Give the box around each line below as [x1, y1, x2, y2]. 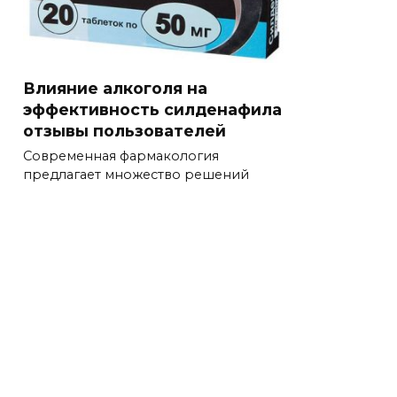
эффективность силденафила [23, 99, 282, 119]
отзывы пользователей [23, 121, 226, 140]
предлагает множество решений [23, 167, 249, 183]
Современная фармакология [23, 148, 219, 165]
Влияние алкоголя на [23, 78, 207, 97]
